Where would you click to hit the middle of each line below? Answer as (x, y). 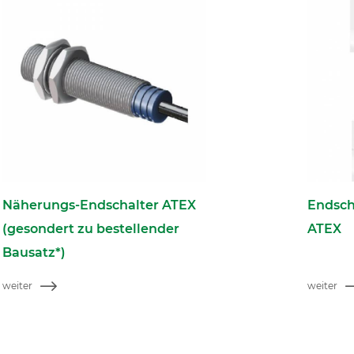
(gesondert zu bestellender (91, 229)
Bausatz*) (34, 253)
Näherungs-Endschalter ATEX (100, 205)
